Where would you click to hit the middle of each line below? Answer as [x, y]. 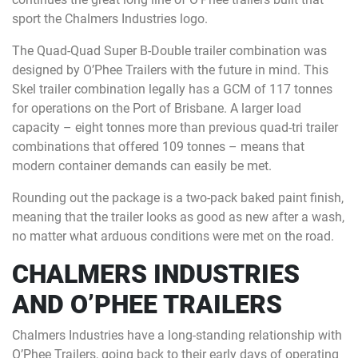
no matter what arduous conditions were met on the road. [173, 236]
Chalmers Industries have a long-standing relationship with [177, 335]
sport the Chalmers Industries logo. [110, 19]
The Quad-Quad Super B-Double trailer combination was [169, 51]
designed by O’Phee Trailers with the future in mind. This [170, 70]
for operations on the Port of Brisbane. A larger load [157, 108]
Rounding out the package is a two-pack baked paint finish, [178, 198]
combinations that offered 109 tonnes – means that [158, 147]
